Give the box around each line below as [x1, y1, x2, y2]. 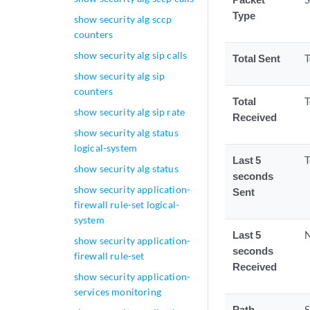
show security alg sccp [73, 13, 172, 25]
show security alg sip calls [73, 49, 188, 61]
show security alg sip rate [73, 106, 185, 118]
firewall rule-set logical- [73, 199, 180, 210]
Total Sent [232, 52, 281, 65]
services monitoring [73, 286, 161, 298]
